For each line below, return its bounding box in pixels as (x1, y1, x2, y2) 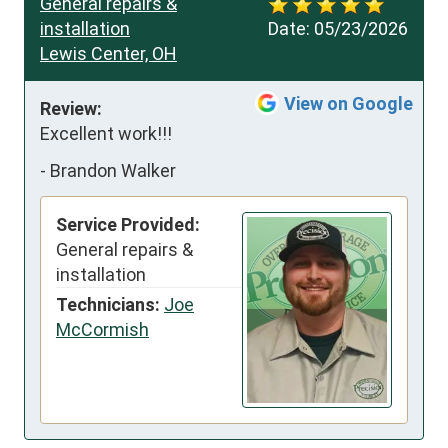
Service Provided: (56, 213, 200, 235)
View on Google (284, 92, 413, 114)
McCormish (56, 318, 149, 340)
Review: (40, 97, 102, 119)
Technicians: (56, 293, 160, 315)
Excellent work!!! (40, 122, 172, 144)
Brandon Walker (50, 160, 176, 182)
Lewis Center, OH (40, 42, 177, 64)
